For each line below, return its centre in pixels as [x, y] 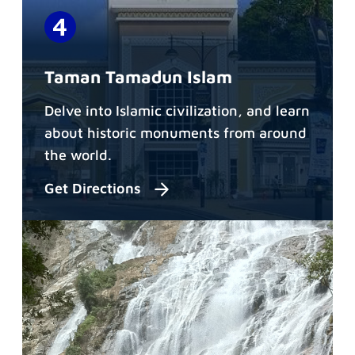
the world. [78, 155]
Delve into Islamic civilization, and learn [177, 110]
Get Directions [95, 189]
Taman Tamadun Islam [138, 76]
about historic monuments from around [176, 132]
